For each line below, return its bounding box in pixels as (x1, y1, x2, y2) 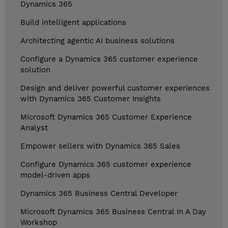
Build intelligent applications (20, 18, 126, 27)
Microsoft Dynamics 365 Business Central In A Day (20, 207, 206, 217)
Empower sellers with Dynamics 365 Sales (20, 141, 180, 151)
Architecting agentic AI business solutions (20, 36, 175, 46)
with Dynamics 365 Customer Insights (20, 94, 161, 104)
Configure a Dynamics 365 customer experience (20, 54, 198, 64)
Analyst (20, 123, 48, 133)
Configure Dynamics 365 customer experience (20, 160, 191, 169)
